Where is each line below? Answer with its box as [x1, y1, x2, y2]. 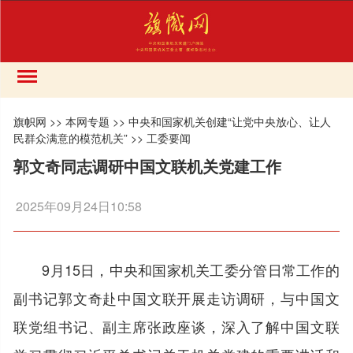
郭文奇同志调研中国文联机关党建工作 [13, 154, 282, 177]
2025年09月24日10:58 [16, 196, 143, 215]
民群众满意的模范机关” [13, 129, 128, 146]
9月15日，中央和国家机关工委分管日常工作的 [42, 258, 340, 280]
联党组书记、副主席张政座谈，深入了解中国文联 [13, 315, 340, 336]
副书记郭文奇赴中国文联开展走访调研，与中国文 [13, 287, 340, 308]
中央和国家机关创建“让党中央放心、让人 [128, 113, 332, 129]
